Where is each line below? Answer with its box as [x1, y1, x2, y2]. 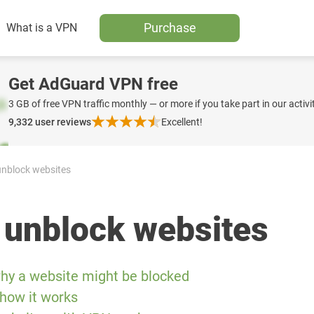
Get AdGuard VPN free [8, 74, 178, 94]
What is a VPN [6, 21, 77, 34]
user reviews [35, 116, 91, 128]
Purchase [143, 20, 196, 35]
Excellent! [161, 116, 203, 128]
